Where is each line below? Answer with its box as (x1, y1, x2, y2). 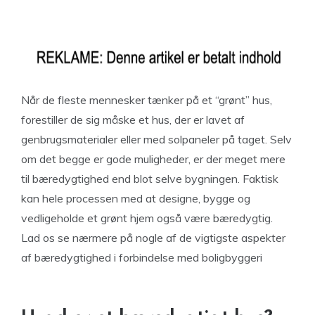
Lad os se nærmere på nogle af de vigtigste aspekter (21, 231, 285, 245)
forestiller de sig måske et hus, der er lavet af (21, 112, 245, 127)
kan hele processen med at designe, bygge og (21, 191, 250, 205)
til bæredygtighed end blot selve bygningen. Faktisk (21, 172, 278, 186)
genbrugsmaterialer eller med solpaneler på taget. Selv (21, 132, 292, 146)
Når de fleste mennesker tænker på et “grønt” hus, (21, 93, 272, 107)
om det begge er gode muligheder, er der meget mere (21, 152, 285, 166)
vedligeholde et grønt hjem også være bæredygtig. (21, 211, 273, 225)
